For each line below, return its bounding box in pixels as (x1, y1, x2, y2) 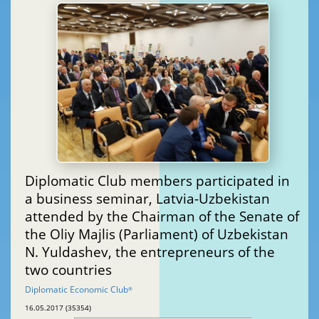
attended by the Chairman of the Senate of (25, 206, 299, 225)
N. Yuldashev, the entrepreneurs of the (25, 242, 275, 261)
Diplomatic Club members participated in (25, 171, 290, 189)
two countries (25, 260, 112, 278)
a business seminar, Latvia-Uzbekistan (25, 189, 270, 207)
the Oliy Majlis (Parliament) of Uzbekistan (25, 224, 288, 243)
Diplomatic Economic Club (25, 283, 128, 296)
